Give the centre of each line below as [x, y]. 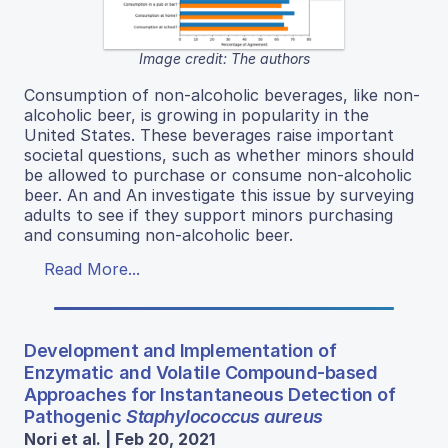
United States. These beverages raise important [209, 134]
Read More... [92, 268]
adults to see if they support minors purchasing [208, 214]
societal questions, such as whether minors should [219, 154]
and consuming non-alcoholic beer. [158, 234]
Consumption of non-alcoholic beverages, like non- [222, 94]
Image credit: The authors [224, 58]
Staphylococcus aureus [224, 416]
